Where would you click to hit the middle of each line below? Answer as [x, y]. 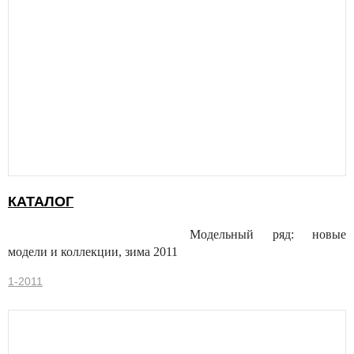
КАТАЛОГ [41, 202]
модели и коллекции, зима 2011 [93, 252]
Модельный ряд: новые [268, 235]
